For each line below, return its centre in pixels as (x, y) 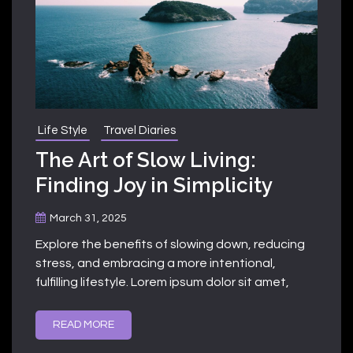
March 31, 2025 (88, 218)
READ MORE (84, 324)
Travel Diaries (139, 130)
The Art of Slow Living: (146, 160)
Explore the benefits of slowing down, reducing (170, 244)
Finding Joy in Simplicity (154, 185)
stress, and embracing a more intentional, (156, 263)
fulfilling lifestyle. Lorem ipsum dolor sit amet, (162, 282)
